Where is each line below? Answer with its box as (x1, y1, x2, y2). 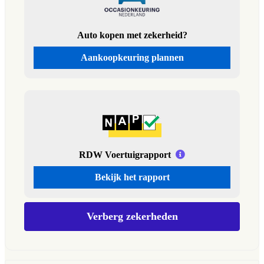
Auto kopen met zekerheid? (77, 30, 187, 40)
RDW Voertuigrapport (79, 150, 171, 160)
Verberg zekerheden (86, 210, 178, 223)
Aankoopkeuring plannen (80, 52, 184, 62)
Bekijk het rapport (94, 172, 170, 182)
